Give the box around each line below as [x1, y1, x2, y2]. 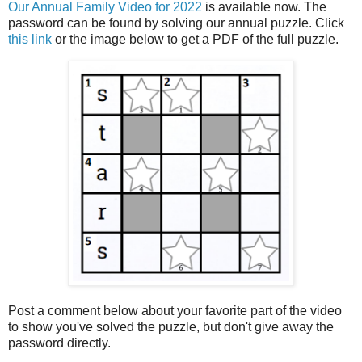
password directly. [8, 335, 111, 350]
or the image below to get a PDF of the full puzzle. [52, 32, 339, 47]
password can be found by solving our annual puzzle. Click [8, 16, 344, 31]
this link [8, 32, 52, 47]
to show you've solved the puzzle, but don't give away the [8, 319, 334, 334]
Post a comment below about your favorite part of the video [8, 303, 342, 318]
